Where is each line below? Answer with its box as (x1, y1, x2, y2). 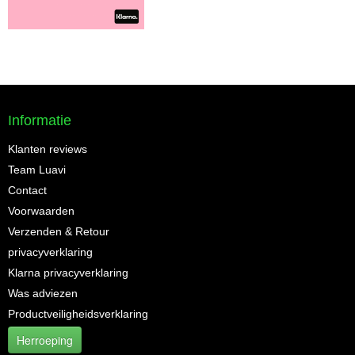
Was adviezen (8, 286, 78, 300)
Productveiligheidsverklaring (8, 307, 148, 320)
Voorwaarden (8, 204, 74, 217)
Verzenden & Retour (8, 224, 109, 238)
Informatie (8, 112, 71, 128)
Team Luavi (8, 162, 66, 176)
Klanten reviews (8, 142, 87, 155)
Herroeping (17, 331, 73, 348)
